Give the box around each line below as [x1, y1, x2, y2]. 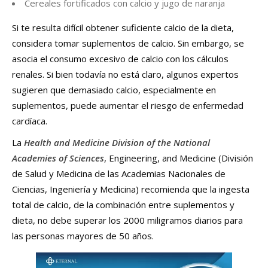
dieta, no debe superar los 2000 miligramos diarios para [12, 214, 243, 227]
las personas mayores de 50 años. [12, 230, 154, 242]
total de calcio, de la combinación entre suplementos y [12, 199, 234, 211]
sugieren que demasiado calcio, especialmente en [12, 84, 216, 96]
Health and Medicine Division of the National [24, 136, 210, 149]
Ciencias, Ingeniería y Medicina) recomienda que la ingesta [12, 183, 249, 196]
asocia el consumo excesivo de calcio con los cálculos [12, 53, 229, 65]
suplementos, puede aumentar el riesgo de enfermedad [12, 99, 243, 112]
